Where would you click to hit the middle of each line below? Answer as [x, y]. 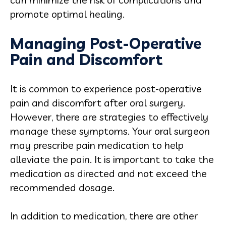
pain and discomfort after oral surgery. [98, 103]
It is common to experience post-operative [106, 89]
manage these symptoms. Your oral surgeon [110, 131]
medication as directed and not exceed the [108, 173]
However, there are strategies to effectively [109, 117]
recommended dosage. [62, 187]
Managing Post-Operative [106, 43]
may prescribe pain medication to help [97, 145]
